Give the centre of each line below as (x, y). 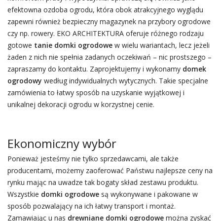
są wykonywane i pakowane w (148, 194)
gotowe (20, 45)
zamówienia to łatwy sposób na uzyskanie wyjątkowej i (96, 92)
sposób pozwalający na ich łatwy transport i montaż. (91, 206)
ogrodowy (24, 81)
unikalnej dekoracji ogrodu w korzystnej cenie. (81, 104)
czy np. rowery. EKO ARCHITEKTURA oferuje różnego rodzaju (105, 33)
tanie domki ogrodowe (73, 45)
